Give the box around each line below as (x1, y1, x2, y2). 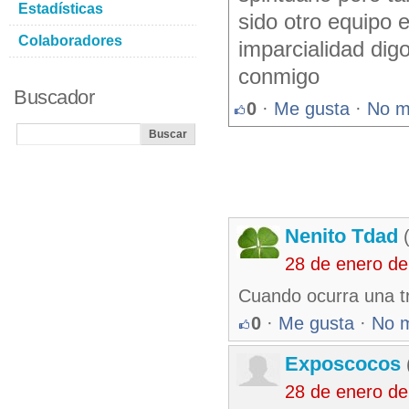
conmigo (238, 65, 320, 89)
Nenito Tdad (285, 225, 398, 247)
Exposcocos (285, 352, 401, 375)
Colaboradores (18, 33, 122, 48)
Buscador (14, 86, 94, 109)
